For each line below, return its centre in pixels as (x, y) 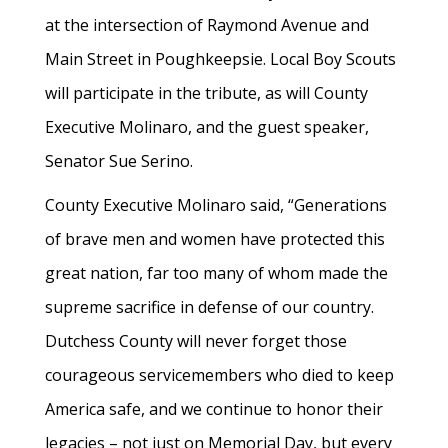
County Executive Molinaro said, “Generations (216, 205)
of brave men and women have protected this (215, 239)
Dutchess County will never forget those (196, 341)
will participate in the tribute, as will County (206, 93)
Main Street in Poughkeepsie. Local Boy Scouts (220, 59)
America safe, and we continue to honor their (214, 409)
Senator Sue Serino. (119, 161)
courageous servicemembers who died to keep (219, 375)
